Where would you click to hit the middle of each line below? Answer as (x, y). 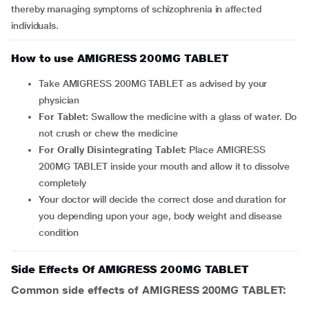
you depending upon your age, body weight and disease (160, 216)
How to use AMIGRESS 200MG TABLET (120, 58)
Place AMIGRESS (228, 150)
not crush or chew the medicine (108, 133)
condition (59, 232)
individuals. (35, 26)
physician (59, 100)
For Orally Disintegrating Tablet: (117, 150)
